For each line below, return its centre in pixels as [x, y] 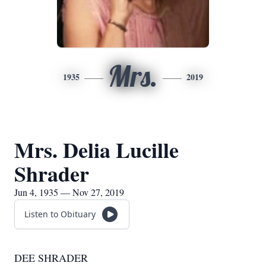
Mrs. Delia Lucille [96, 150]
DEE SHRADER [51, 258]
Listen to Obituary [60, 214]
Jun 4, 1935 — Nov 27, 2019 [69, 192]
